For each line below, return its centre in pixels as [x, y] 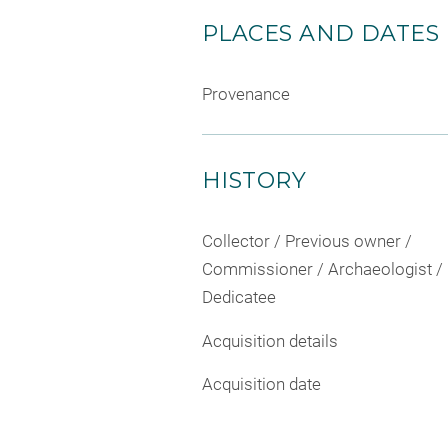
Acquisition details [270, 340]
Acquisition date [261, 384]
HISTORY [254, 180]
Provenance [246, 94]
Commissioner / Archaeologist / [322, 269]
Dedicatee [239, 297]
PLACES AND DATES [321, 33]
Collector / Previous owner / [307, 241]
